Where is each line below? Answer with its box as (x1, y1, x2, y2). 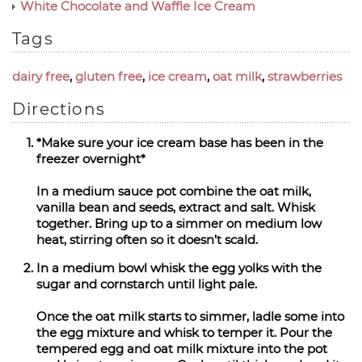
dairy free (12, 69, 69, 84)
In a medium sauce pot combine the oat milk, (36, 183, 311, 199)
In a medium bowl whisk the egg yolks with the (36, 260, 322, 276)
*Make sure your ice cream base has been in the (36, 135, 323, 150)
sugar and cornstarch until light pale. (36, 276, 257, 292)
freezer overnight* (36, 151, 145, 166)
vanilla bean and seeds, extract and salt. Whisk (36, 200, 315, 215)
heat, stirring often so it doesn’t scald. (36, 232, 258, 247)
